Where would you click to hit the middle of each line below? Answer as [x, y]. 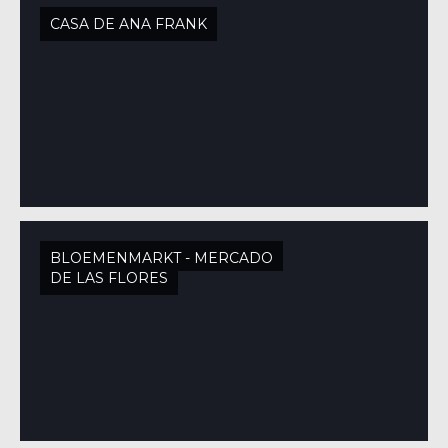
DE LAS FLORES [109, 278]
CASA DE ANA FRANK [128, 24]
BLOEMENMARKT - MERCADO [161, 258]
